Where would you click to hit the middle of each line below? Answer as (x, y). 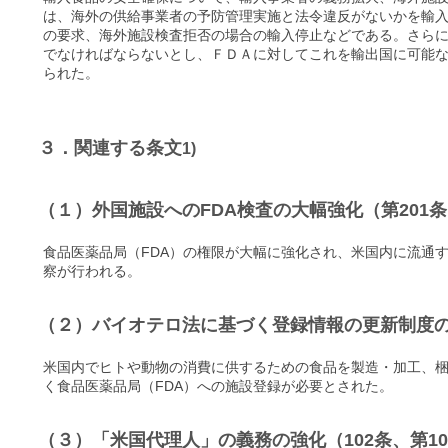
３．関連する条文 (110, 147)
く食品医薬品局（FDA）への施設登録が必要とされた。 (218, 385)
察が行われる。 (92, 270)
